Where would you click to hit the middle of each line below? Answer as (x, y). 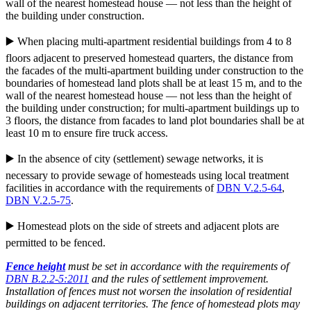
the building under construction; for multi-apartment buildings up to (152, 108)
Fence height (35, 267)
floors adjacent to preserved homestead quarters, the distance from (149, 58)
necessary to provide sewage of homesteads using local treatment (147, 176)
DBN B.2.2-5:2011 (47, 279)
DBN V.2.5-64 (249, 188)
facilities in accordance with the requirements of (111, 188)
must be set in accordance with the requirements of (177, 267)
